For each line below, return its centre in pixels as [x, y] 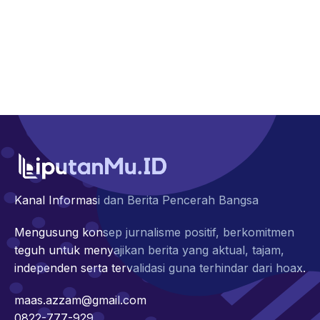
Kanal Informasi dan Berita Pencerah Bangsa [136, 200]
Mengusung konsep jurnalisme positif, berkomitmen [154, 232]
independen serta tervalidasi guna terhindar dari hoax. [160, 268]
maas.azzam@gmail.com [80, 300]
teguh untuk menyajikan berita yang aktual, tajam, [149, 250]
